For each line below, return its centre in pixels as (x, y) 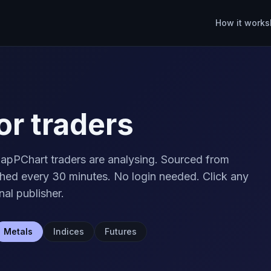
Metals (18, 231)
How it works (243, 23)
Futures (121, 231)
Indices (69, 231)
